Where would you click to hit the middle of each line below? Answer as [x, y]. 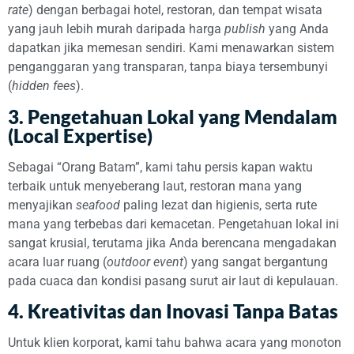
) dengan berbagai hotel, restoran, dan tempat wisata [175, 10]
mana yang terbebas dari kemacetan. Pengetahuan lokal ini [173, 224]
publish [245, 29]
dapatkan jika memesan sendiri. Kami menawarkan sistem [171, 48]
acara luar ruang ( [57, 262]
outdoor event [145, 262]
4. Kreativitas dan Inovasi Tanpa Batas [173, 311]
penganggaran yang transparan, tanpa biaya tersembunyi [168, 67]
